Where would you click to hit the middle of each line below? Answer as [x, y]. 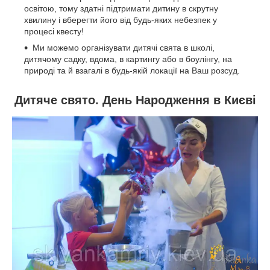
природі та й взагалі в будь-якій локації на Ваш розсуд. [132, 71]
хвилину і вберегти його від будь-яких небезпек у [121, 20]
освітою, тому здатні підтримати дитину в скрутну [121, 8]
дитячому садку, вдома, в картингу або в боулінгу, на [128, 59]
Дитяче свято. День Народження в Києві [135, 100]
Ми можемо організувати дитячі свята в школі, [124, 48]
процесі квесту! [54, 31]
